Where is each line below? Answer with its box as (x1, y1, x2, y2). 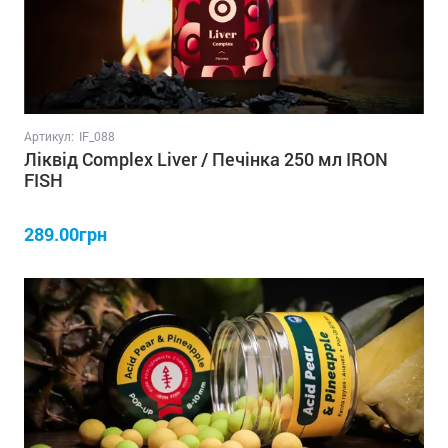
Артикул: (24, 127, 74, 144)
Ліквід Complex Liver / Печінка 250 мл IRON (24, 146, 388, 171)
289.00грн (24, 221, 107, 246)
